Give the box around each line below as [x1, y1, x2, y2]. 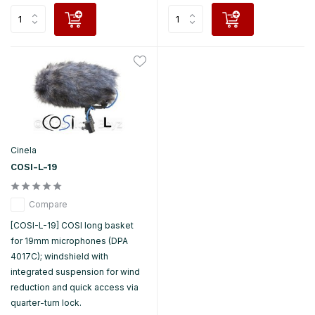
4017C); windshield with [11, 250, 108, 262]
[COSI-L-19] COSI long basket [11, 219, 134, 231]
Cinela [11, 144, 37, 155]
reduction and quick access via [11, 281, 139, 292]
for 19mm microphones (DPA [11, 235, 128, 246]
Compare [29, 198, 67, 210]
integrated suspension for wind [11, 266, 140, 277]
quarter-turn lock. [11, 297, 82, 308]
